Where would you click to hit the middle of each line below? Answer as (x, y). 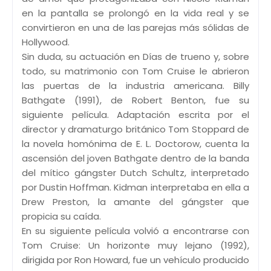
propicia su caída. (61, 216)
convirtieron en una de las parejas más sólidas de (135, 27)
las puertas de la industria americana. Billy (135, 85)
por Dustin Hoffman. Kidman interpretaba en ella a (135, 187)
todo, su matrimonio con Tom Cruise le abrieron (135, 71)
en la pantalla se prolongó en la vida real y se (135, 13)
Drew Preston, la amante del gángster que (135, 201)
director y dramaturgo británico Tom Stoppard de (135, 129)
